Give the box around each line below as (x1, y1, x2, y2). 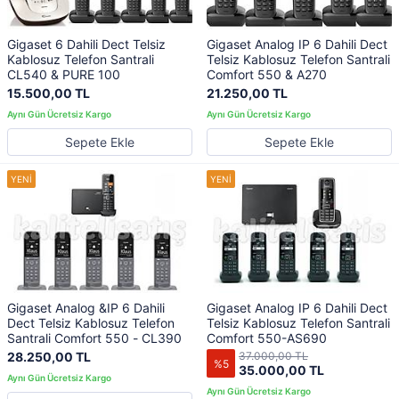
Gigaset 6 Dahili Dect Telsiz (7, 36, 166, 52)
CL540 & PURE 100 (7, 66, 120, 82)
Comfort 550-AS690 (207, 330, 327, 346)
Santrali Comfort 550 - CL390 (7, 330, 182, 346)
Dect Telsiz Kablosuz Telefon (7, 315, 175, 331)
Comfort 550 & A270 (207, 66, 327, 82)
